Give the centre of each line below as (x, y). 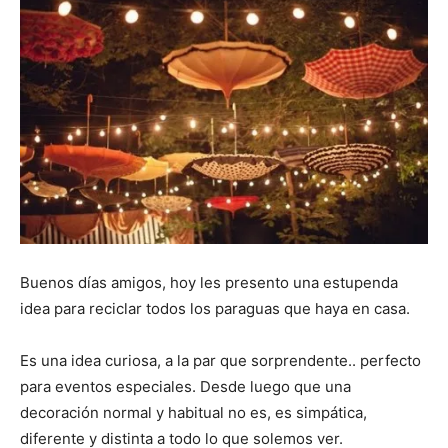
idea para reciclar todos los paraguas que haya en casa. (215, 309)
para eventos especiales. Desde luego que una (185, 387)
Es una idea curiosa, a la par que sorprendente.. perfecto (220, 361)
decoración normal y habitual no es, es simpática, (193, 413)
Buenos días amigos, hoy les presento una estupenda (209, 283)
